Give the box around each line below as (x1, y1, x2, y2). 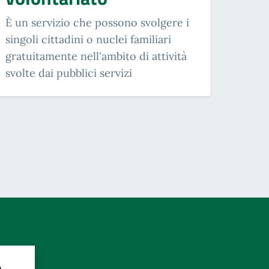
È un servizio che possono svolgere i (5, 16, 189, 30)
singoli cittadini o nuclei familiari (5, 32, 171, 47)
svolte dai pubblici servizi (5, 66, 132, 80)
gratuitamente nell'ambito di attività (5, 49, 187, 64)
